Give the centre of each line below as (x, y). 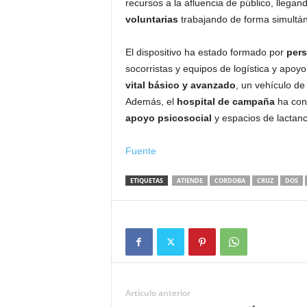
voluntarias (151, 19)
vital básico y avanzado (180, 85)
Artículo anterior (158, 293)
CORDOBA (230, 181)
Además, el (151, 101)
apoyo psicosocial (168, 118)
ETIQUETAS (146, 181)
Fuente (140, 151)
